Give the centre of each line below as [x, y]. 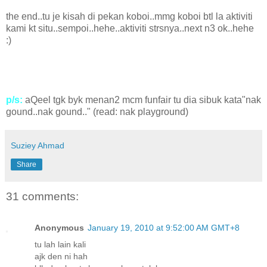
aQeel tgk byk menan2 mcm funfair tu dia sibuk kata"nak [142, 100]
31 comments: [42, 197]
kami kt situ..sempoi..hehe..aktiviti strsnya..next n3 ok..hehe [130, 29]
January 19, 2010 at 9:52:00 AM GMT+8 [164, 227]
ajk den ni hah [61, 256]
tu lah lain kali [60, 244]
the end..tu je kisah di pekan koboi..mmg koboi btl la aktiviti [129, 17]
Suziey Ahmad [38, 146]
